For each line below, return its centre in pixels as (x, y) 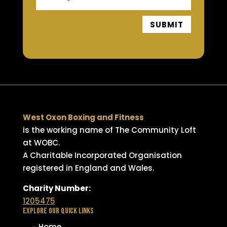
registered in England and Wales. (88, 168)
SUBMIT (167, 24)
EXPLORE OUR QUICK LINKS (58, 211)
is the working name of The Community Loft (109, 130)
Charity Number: (56, 188)
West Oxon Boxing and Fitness (83, 118)
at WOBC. (41, 143)
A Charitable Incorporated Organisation (102, 156)
